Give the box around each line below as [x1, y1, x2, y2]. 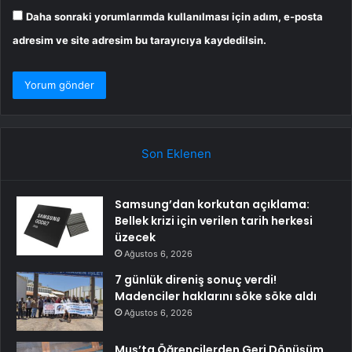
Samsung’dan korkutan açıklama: [115, 196, 310, 213]
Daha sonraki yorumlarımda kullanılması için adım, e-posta [26, 10, 323, 24]
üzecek [115, 229, 156, 246]
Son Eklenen [141, 146, 211, 162]
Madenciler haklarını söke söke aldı [115, 288, 317, 305]
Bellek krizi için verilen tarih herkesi [115, 213, 313, 229]
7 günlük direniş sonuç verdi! [115, 272, 277, 288]
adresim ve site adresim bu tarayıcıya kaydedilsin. [13, 34, 266, 47]
